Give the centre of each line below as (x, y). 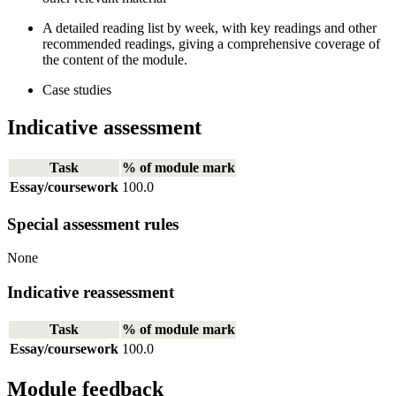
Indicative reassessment (91, 293)
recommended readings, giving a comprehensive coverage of (211, 44)
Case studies (77, 90)
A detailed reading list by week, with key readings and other (209, 28)
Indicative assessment (104, 128)
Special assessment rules (93, 224)
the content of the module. (115, 60)
